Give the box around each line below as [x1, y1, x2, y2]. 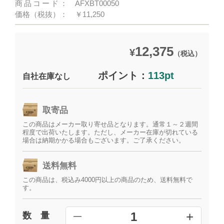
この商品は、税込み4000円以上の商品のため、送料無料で [22, 176, 193, 183]
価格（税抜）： [15, 10, 68, 18]
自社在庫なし [22, 72, 71, 80]
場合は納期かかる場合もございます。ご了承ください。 [22, 136, 185, 144]
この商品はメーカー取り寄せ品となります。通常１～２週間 [22, 120, 198, 128]
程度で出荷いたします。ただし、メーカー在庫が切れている [22, 128, 198, 136]
